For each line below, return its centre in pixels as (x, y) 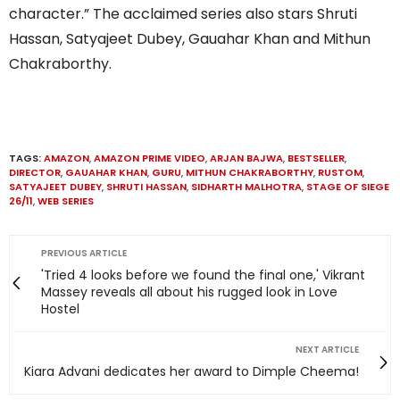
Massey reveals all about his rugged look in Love (189, 292)
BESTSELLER (316, 158)
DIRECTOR (35, 172)
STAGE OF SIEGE (348, 186)
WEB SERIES (66, 200)
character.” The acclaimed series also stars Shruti (183, 13)
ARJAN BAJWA (246, 158)
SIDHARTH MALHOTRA (246, 186)
